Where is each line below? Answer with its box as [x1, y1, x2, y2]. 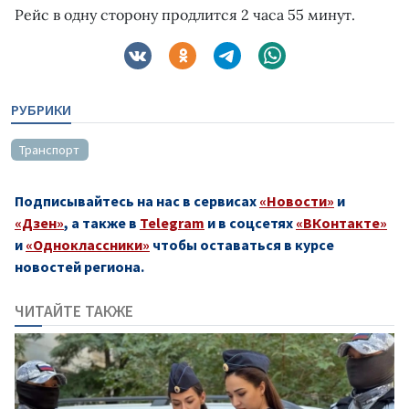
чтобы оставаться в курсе [150, 236, 334, 255]
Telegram [140, 214, 204, 233]
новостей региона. [15, 257, 144, 277]
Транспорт [19, 142, 80, 159]
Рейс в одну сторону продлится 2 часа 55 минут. [15, 5, 355, 24]
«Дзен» [15, 214, 64, 233]
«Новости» [259, 192, 334, 211]
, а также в [64, 214, 140, 233]
